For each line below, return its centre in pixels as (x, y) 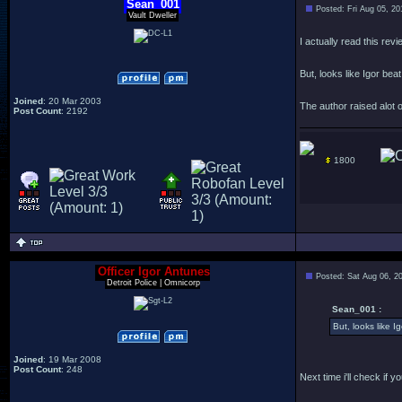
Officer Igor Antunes (153, 271)
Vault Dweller (153, 15)
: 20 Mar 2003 (72, 101)
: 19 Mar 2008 (72, 359)
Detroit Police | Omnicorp (153, 283)
